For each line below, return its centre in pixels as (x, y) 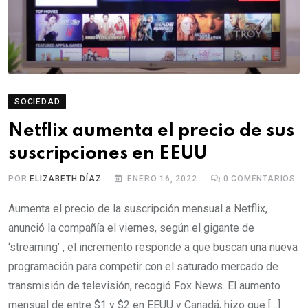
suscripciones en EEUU (108, 154)
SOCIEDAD (37, 102)
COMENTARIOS (262, 179)
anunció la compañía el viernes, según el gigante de (131, 228)
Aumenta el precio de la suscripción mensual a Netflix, (138, 209)
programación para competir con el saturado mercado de (143, 267)
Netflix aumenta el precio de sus (151, 131)
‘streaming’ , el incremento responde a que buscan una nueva (153, 247)
